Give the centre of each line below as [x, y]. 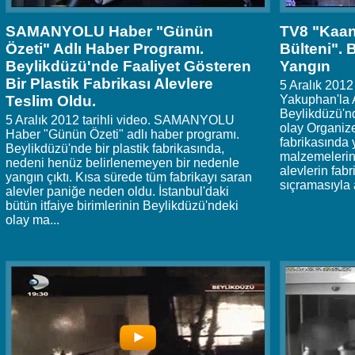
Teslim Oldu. [51, 101]
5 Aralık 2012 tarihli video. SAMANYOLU [120, 120]
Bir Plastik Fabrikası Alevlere [109, 84]
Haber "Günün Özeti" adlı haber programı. [122, 135]
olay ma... [32, 220]
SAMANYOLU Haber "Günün [109, 32]
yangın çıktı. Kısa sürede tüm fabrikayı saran [129, 177]
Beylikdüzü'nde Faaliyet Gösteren [128, 67]
